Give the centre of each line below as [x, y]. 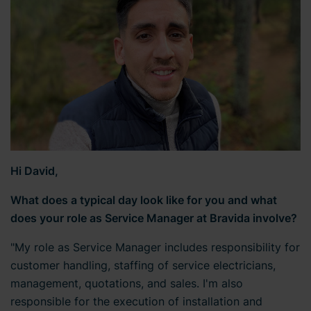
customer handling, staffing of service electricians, [143, 265]
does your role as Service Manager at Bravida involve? [154, 218]
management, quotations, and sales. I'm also [127, 283]
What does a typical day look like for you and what [144, 200]
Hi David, [34, 170]
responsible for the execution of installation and [136, 301]
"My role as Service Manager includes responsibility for [155, 247]
